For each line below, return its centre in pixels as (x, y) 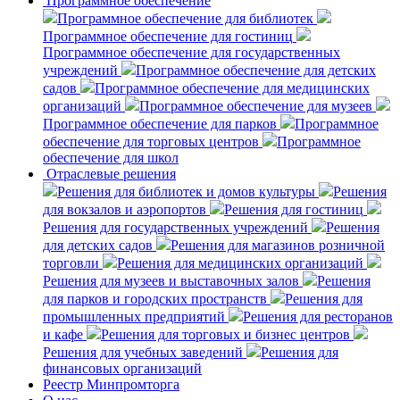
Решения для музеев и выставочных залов (171, 281)
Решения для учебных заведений (143, 352)
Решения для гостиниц (294, 209)
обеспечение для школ (111, 158)
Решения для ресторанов (318, 317)
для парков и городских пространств (155, 299)
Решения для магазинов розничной (278, 245)
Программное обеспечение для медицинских (232, 88)
